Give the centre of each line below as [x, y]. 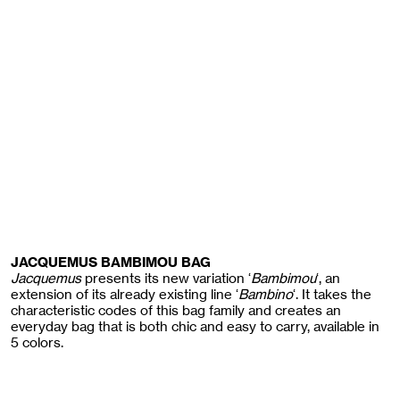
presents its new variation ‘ [166, 279]
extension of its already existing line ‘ [125, 295]
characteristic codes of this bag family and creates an [176, 311]
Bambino [266, 295]
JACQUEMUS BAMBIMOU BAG [111, 263]
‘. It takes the [332, 295]
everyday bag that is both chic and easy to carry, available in [195, 327]
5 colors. [37, 343]
